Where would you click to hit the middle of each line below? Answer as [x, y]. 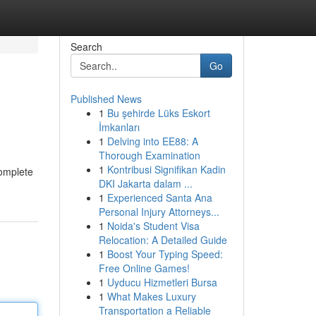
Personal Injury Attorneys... [159, 212]
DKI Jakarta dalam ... [145, 183]
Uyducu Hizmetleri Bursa [162, 282]
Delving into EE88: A [152, 141]
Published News [106, 99]
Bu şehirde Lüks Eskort [158, 113]
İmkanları [119, 127]
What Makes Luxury [151, 296]
